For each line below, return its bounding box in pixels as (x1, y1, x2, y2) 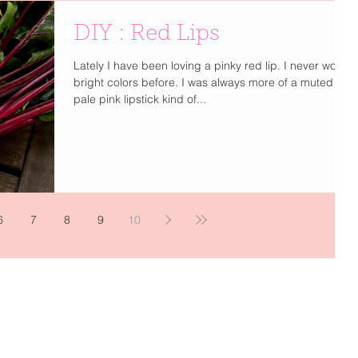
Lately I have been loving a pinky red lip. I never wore (74, 58, 347, 74)
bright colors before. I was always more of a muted (74, 75, 333, 90)
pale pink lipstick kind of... (74, 92, 206, 107)
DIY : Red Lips (74, 23, 220, 46)
